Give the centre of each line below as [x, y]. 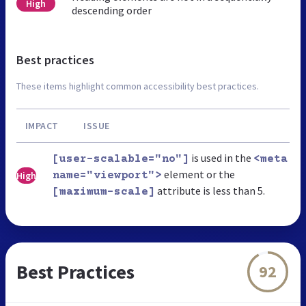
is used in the [221, 157]
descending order [111, 10]
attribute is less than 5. [210, 190]
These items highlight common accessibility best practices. [138, 86]
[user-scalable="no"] [121, 159]
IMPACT [42, 125]
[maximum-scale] [104, 192]
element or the [198, 174]
